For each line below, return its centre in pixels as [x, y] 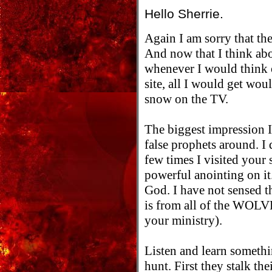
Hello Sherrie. [184, 13]
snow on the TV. [186, 99]
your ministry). [183, 220]
